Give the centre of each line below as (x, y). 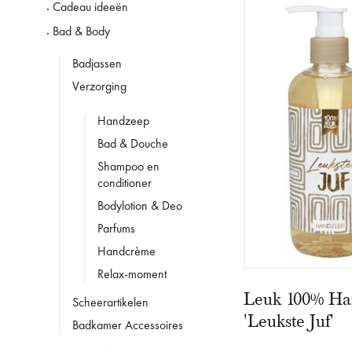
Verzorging (99, 88)
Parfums (116, 230)
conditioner (125, 184)
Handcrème (126, 253)
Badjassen (97, 65)
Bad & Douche (133, 145)
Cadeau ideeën (90, 8)
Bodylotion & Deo (140, 207)
